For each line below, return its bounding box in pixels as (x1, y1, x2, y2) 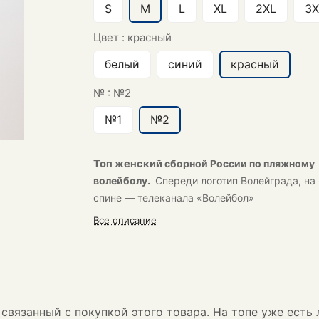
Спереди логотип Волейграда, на (155, 174, 315, 187)
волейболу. (93, 174, 152, 187)
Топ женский (93, 157, 164, 170)
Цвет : (93, 31, 127, 44)
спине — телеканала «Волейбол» (93, 192, 257, 204)
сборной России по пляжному (164, 157, 315, 169)
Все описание (93, 214, 157, 226)
